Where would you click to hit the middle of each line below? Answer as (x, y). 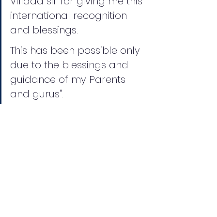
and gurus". (37, 94)
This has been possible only (77, 51)
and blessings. (44, 30)
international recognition (70, 16)
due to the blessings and (71, 65)
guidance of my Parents (69, 80)
